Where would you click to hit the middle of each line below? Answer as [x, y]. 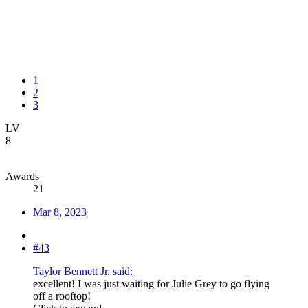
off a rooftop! [62, 296]
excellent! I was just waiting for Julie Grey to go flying [151, 284]
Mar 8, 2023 [60, 212]
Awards [22, 177]
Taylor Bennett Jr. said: [83, 272]
